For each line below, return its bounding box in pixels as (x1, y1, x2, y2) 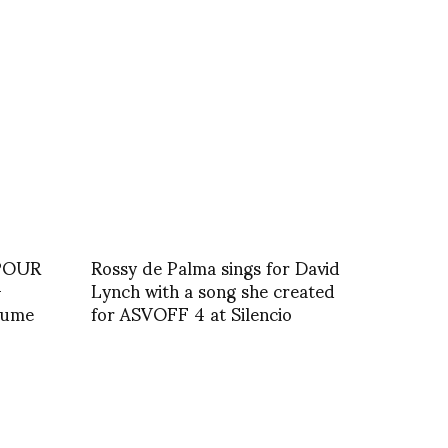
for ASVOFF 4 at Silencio (91, 285, 292, 339)
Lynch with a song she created (91, 262, 335, 316)
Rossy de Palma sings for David (91, 239, 340, 293)
